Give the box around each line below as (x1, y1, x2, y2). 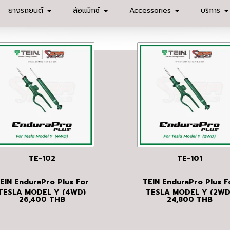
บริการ (200, 5, 223, 16)
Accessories (129, 5, 174, 16)
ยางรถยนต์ (8, 5, 46, 16)
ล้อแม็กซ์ (72, 5, 102, 16)
